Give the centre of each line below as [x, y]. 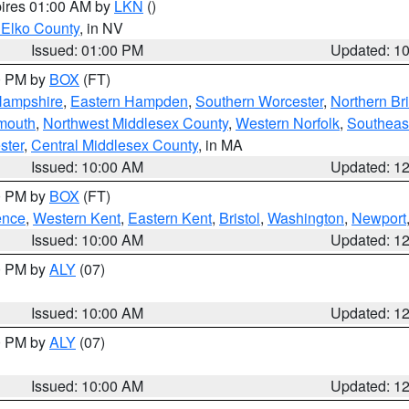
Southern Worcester [259, 101]
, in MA [220, 145]
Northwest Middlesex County [136, 123]
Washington [306, 218]
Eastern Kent [170, 218]
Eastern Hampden [129, 101]
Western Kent [77, 218]
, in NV [101, 28]
